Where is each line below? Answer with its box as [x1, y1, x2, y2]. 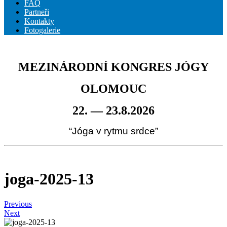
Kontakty [24, 17, 54, 25]
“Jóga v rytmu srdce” [69, 126, 158, 136]
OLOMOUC [81, 82, 146, 95]
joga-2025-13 [4, 170, 94, 188]
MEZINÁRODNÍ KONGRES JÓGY [18, 60, 209, 73]
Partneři [24, 8, 49, 16]
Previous [4, 199, 32, 208]
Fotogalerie [24, 26, 60, 34]
